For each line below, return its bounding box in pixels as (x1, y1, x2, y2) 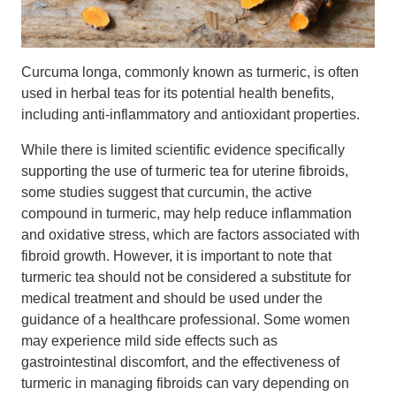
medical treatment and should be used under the (21, 291, 323, 306)
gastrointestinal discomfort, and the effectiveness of (21, 354, 339, 369)
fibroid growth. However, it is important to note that (21, 248, 331, 263)
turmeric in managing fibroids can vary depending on (21, 376, 349, 391)
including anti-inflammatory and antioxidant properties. (21, 107, 360, 122)
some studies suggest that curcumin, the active (21, 185, 312, 200)
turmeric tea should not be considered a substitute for (21, 270, 351, 285)
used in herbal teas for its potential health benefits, (21, 86, 334, 101)
